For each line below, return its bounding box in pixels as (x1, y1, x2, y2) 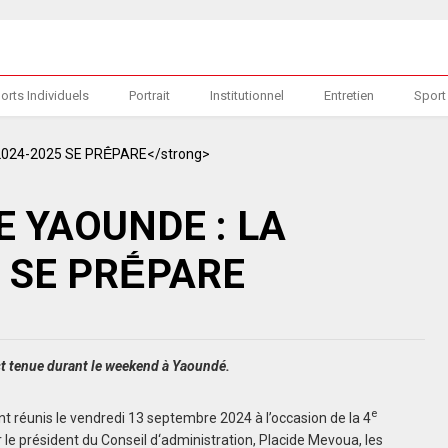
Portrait (129, 88, 171, 103)
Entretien (324, 88, 375, 103)
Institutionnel (210, 88, 285, 103)
